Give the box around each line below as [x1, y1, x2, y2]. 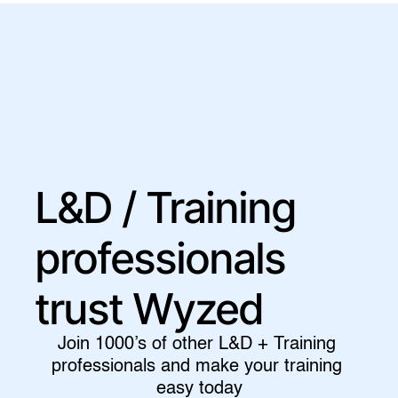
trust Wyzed [36, 283, 264, 335]
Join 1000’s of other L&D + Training [57, 336, 336, 354]
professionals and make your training [51, 358, 342, 376]
